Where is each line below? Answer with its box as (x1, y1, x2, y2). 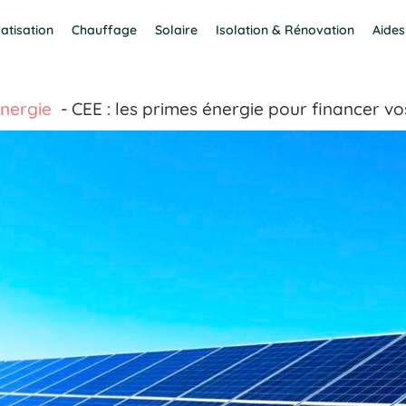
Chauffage (72, 21, 138, 38)
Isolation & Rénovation (216, 21, 355, 38)
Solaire (155, 21, 198, 38)
